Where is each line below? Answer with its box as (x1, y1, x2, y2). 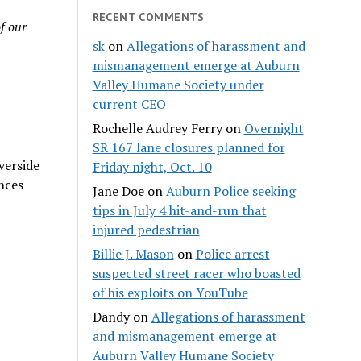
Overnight (243, 119, 304, 138)
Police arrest (195, 245, 270, 263)
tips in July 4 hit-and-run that (92, 201, 267, 220)
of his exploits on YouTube (92, 284, 248, 302)
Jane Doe (92, 182, 144, 201)
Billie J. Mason (92, 245, 174, 263)
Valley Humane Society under (92, 76, 264, 94)
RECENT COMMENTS (92, 9, 205, 24)
